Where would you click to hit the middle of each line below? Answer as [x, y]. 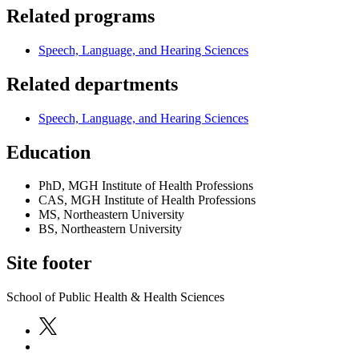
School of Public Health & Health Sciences [115, 297]
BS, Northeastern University [110, 229]
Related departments [92, 84]
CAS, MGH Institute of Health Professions [147, 200]
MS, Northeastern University [111, 215]
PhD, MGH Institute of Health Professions [146, 186]
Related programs [81, 16]
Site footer [49, 263]
